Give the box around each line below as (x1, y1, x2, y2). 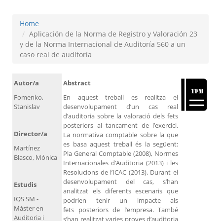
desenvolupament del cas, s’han (63, 177, 178, 186)
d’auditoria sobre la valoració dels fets (63, 111, 178, 121)
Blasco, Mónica (14, 153, 57, 162)
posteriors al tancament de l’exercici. (63, 121, 178, 130)
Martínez (14, 144, 40, 153)
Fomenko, (14, 93, 43, 102)
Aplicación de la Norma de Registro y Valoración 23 (29, 29, 197, 39)
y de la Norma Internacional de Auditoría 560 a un (20, 39, 185, 49)
